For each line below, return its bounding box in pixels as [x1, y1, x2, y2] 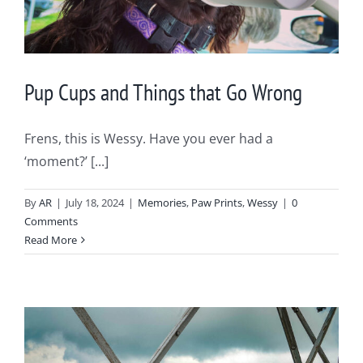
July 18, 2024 [66, 194, 124, 210]
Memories [138, 194, 186, 210]
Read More [24, 232, 77, 247]
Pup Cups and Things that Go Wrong [24, 76, 302, 107]
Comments [24, 213, 78, 228]
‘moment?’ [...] [24, 152, 109, 170]
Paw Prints [191, 194, 242, 210]
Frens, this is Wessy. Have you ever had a [24, 129, 273, 147]
